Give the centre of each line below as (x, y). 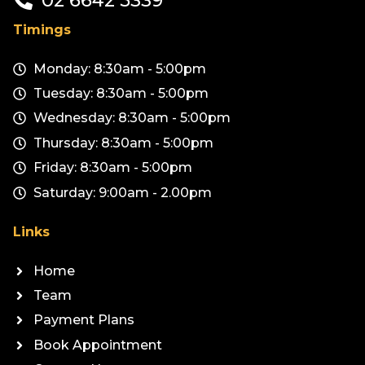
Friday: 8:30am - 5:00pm (113, 168)
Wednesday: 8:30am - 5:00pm (132, 118)
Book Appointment (98, 345)
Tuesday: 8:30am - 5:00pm (121, 94)
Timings (42, 29)
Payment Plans (84, 320)
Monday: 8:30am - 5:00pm (120, 68)
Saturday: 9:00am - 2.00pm (123, 192)
